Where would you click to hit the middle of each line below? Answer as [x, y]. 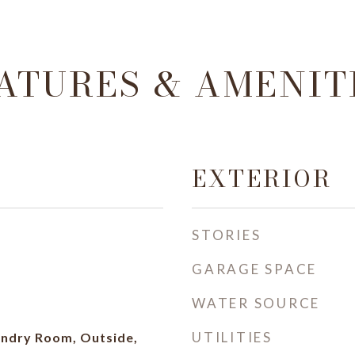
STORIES [227, 235]
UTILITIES [232, 337]
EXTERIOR [262, 179]
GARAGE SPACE [254, 269]
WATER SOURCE [256, 303]
